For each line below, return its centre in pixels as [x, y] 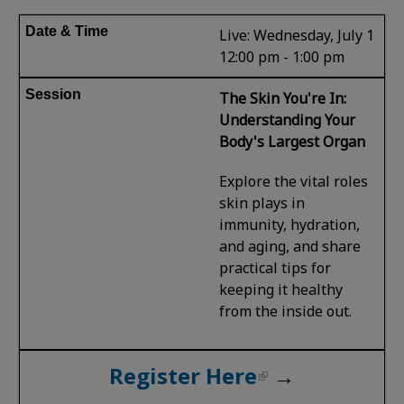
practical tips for [275, 267]
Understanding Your [288, 119]
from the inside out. [286, 311]
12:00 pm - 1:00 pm [282, 56]
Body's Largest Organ [293, 141]
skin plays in [262, 202]
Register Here [183, 375]
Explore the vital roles [294, 181]
